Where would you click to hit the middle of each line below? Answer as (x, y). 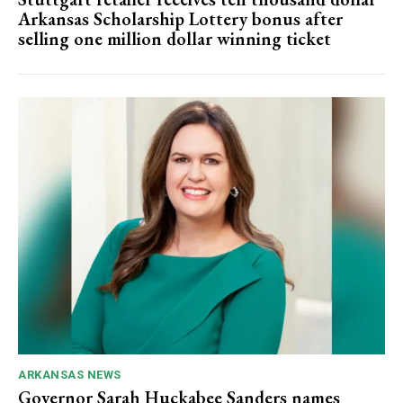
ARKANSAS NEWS (70, 374)
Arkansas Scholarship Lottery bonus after (180, 19)
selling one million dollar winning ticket (175, 39)
